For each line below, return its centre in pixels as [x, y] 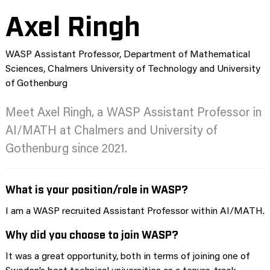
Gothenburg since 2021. [66, 149]
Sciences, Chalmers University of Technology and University [133, 70]
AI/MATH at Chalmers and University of [111, 131]
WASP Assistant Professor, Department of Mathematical [128, 55]
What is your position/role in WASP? [97, 188]
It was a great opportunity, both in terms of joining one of [127, 256]
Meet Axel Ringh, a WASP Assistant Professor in [133, 113]
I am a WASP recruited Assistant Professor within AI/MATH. [135, 211]
